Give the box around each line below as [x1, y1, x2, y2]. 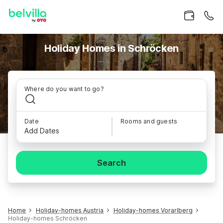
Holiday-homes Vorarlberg [113, 207, 193, 214]
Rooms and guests [120, 117, 178, 125]
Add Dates [24, 126, 59, 135]
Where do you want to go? [24, 85, 104, 93]
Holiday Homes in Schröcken [44, 42, 179, 54]
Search [97, 158, 126, 168]
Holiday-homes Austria [36, 207, 104, 214]
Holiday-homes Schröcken [8, 215, 87, 222]
